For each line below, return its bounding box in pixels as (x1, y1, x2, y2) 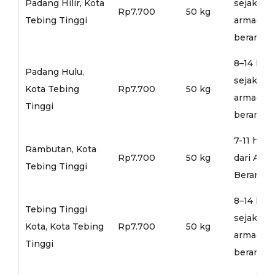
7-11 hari (233, 134, 269, 146)
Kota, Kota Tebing (25, 220, 104, 232)
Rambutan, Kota (25, 143, 96, 155)
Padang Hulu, (25, 66, 84, 77)
